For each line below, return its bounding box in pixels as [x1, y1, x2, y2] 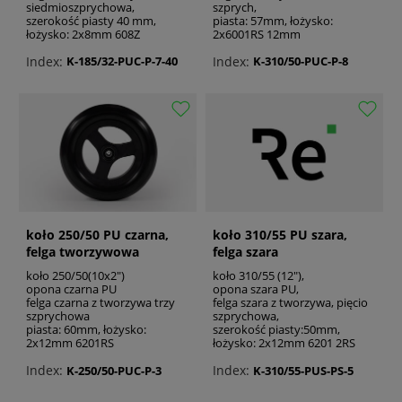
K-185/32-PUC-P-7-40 [66, 53, 178, 70]
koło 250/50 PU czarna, [26, 226, 169, 244]
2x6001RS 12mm [213, 25, 301, 42]
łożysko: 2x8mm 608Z [26, 25, 140, 42]
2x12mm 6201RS [26, 335, 114, 352]
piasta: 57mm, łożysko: [213, 12, 333, 29]
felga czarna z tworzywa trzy [26, 294, 175, 311]
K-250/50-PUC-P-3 [66, 362, 162, 379]
